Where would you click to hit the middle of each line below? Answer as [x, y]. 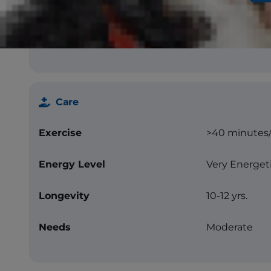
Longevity [64, 195]
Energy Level [72, 164]
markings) [231, 37]
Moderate [230, 227]
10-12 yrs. [227, 195]
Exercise [60, 132]
